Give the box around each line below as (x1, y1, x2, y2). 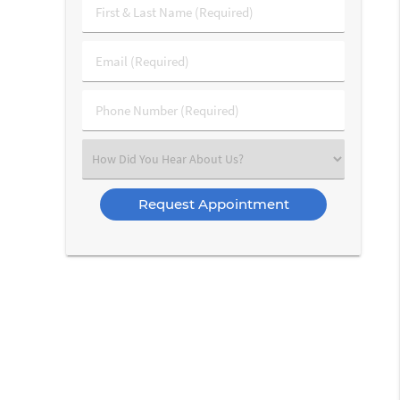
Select (96, 149, 129, 166)
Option (96, 187, 133, 204)
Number (96, 119, 140, 136)
